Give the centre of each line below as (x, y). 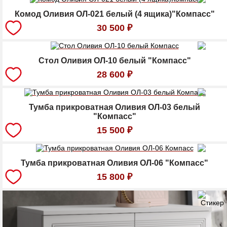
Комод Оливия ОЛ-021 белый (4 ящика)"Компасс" (115, 14)
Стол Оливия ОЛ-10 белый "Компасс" (115, 60)
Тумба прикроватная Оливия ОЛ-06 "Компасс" (115, 163)
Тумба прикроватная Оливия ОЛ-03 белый (115, 107)
